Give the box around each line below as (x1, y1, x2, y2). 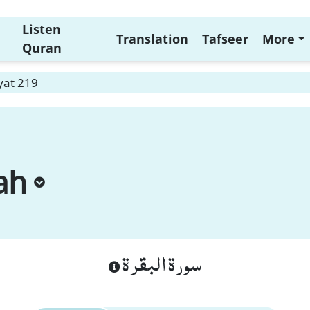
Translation (116, 30, 188, 47)
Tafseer (201, 30, 248, 47)
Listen (21, 21, 61, 37)
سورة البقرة (120, 244, 201, 282)
